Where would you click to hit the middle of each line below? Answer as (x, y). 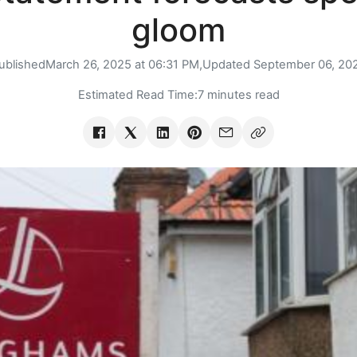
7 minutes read (238, 95)
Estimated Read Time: (137, 95)
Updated (228, 65)
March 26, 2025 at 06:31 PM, (124, 65)
